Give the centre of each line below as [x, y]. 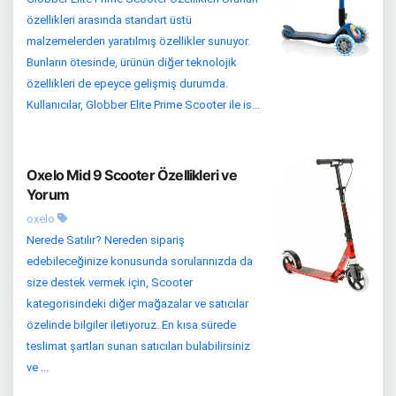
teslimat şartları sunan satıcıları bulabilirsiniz [138, 346]
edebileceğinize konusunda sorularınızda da [140, 262]
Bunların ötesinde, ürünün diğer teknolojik [132, 63]
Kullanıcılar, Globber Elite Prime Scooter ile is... [143, 105]
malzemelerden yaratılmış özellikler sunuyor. [138, 42]
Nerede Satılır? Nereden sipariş [106, 240]
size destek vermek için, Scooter [110, 283]
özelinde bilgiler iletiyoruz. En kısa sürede [131, 325]
